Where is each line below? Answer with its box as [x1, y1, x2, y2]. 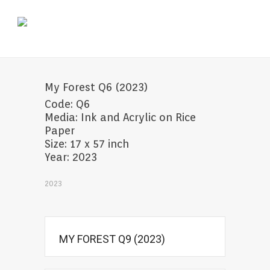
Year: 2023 [45, 151, 97, 163]
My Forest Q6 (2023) [45, 81, 148, 93]
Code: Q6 [45, 98, 90, 110]
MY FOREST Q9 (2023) [59, 233, 165, 245]
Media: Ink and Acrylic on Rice [45, 111, 196, 124]
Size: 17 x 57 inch [45, 137, 129, 150]
